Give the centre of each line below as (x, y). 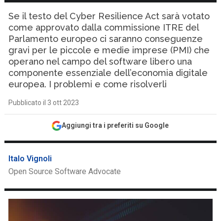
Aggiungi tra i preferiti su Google (115, 125)
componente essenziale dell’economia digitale (108, 73)
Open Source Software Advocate (65, 171)
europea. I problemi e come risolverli (88, 84)
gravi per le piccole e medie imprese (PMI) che (109, 50)
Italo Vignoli (30, 159)
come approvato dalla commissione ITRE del (104, 27)
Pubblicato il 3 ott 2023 (44, 103)
